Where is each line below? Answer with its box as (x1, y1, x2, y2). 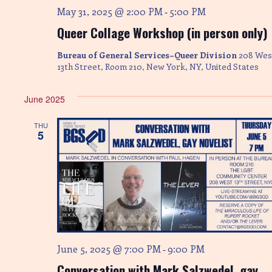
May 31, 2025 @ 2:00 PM (57, 5, 163, 18)
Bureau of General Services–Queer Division (57, 49, 239, 61)
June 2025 (24, 93, 65, 105)
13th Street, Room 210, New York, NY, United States (57, 61, 259, 72)
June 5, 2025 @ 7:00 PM (57, 242, 161, 256)
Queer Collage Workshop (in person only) (57, 23, 268, 42)
